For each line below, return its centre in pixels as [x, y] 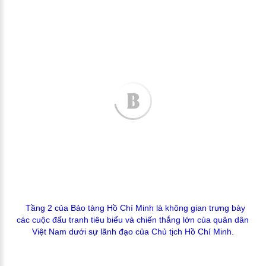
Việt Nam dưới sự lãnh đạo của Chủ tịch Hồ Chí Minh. [133, 232]
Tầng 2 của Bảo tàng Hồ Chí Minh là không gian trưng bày [135, 208]
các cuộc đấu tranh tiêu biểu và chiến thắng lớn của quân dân [133, 220]
